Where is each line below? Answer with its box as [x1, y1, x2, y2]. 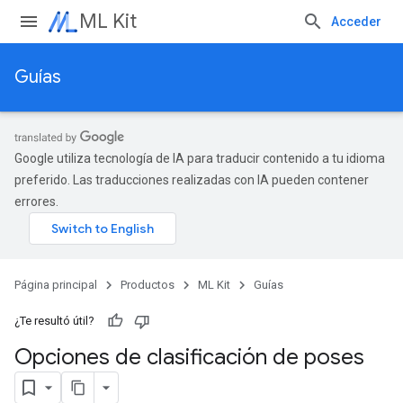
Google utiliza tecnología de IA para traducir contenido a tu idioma [14, 151, 385, 166]
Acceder [331, 14, 381, 29]
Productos [121, 278, 175, 291]
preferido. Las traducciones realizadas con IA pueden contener [14, 173, 369, 187]
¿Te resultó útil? [14, 314, 94, 327]
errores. [14, 194, 58, 209]
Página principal [14, 278, 97, 291]
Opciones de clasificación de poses [14, 344, 364, 371]
